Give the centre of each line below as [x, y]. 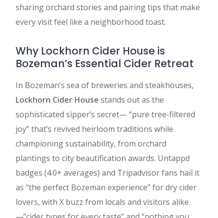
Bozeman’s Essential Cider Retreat [105, 64]
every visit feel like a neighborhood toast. [91, 22]
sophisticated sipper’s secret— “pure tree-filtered [105, 114]
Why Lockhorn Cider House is [90, 51]
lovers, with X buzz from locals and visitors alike [102, 202]
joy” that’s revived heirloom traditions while [94, 129]
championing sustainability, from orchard [91, 144]
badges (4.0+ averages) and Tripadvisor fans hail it [108, 173]
